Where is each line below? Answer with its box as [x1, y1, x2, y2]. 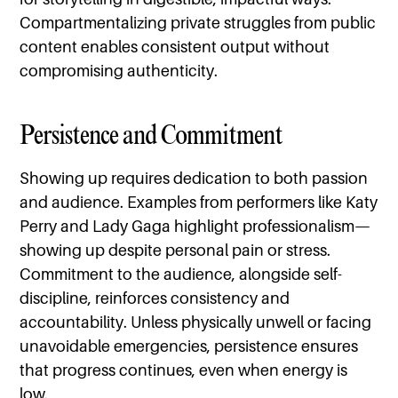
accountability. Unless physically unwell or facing [20, 313, 372, 332]
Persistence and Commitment [20, 118, 283, 152]
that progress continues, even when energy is [20, 361, 348, 380]
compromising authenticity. [20, 61, 219, 81]
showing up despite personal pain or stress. [20, 241, 331, 260]
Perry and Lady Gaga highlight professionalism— [20, 217, 371, 236]
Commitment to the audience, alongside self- [20, 265, 343, 284]
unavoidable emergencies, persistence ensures [20, 337, 359, 356]
